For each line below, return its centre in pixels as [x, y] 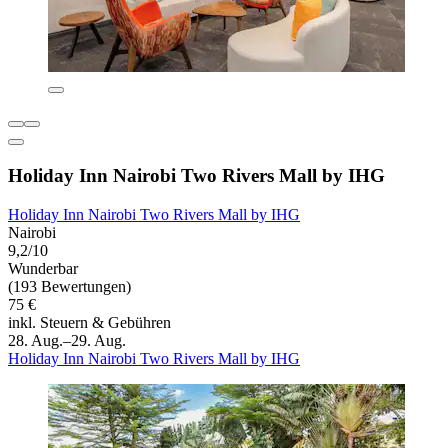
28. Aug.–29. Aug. [67, 340]
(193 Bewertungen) [69, 286]
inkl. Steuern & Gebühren [89, 322]
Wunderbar [43, 268]
